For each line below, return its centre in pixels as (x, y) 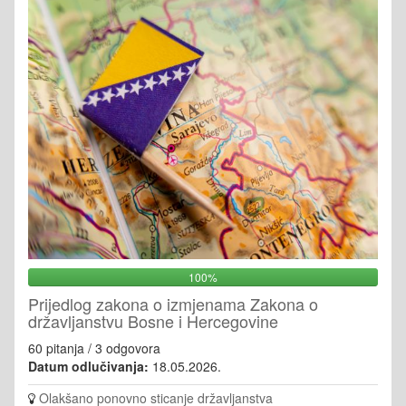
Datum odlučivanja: (88, 366)
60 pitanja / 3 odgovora (94, 348)
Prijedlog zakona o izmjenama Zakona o (173, 304)
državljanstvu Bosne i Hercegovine (153, 321)
